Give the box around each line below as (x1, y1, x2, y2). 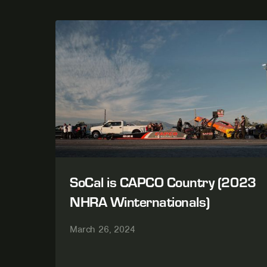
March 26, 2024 (70, 223, 135, 236)
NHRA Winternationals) (70, 191, 210, 212)
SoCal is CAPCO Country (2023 (70, 172, 256, 192)
